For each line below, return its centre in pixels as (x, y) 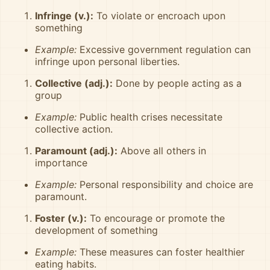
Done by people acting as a (177, 83)
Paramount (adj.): (76, 151)
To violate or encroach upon (159, 16)
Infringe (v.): (64, 16)
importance (61, 163)
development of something (96, 230)
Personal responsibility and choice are (165, 184)
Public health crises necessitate (149, 117)
